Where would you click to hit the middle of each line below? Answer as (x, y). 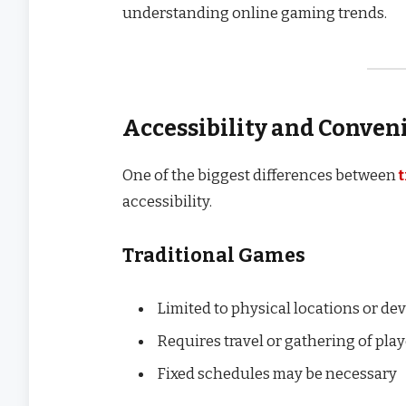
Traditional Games (214, 256)
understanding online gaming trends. (255, 12)
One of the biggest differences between (261, 175)
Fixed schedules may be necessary (277, 374)
